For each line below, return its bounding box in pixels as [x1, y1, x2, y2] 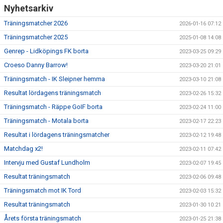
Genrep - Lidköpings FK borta [4, 47, 89, 55]
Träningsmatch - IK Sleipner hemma [4, 75, 105, 83]
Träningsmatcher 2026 [4, 19, 68, 27]
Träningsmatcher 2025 [4, 33, 68, 41]
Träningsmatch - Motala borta [4, 117, 89, 124]
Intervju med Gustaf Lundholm [4, 159, 90, 166]
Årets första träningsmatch [4, 215, 81, 222]
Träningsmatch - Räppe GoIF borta [4, 103, 103, 111]
